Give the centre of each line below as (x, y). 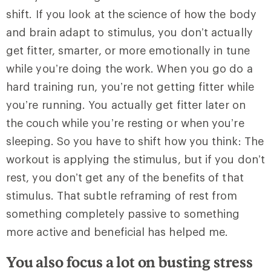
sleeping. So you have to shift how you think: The (135, 141)
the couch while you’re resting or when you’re (125, 122)
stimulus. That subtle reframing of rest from (122, 195)
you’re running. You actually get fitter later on (126, 104)
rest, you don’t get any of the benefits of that (125, 177)
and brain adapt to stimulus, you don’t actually (129, 32)
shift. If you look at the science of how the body (131, 14)
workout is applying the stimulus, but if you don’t (135, 159)
